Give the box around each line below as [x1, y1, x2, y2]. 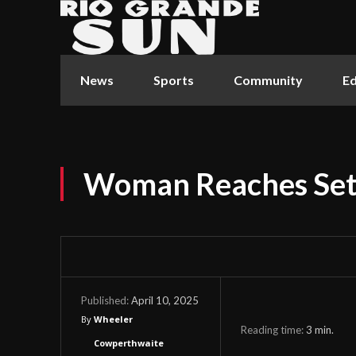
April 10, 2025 [131, 293, 199, 307]
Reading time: [240, 323, 306, 336]
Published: [81, 293, 129, 307]
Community [234, 72, 303, 87]
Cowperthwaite [94, 336, 164, 349]
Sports [153, 72, 194, 87]
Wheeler [94, 312, 133, 325]
